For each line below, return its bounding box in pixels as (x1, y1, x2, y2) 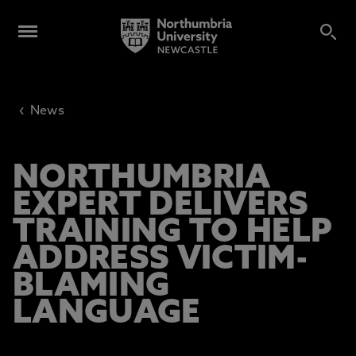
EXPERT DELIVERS (13, 190, 309, 222)
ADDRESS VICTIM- (13, 244, 308, 277)
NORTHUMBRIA (13, 163, 271, 195)
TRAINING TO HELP (13, 217, 333, 250)
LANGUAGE (13, 298, 201, 331)
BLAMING (13, 271, 170, 304)
